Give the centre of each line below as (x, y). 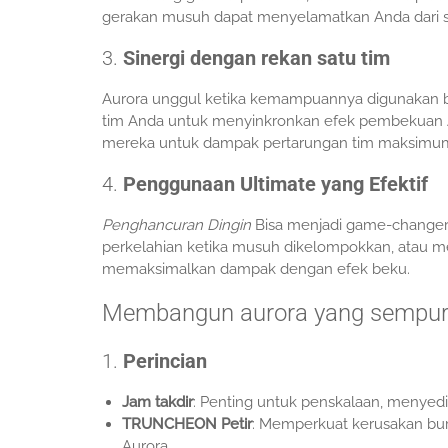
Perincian (165, 361)
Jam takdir (157, 402)
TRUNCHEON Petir (187, 424)
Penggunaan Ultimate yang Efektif (275, 184)
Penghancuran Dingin (176, 225)
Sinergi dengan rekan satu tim (256, 58)
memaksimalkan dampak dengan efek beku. (256, 269)
